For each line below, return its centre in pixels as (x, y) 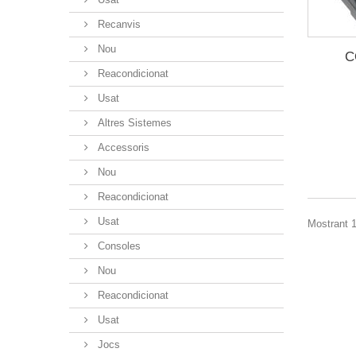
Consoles (118, 246)
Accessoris (122, 147)
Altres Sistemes (133, 122)
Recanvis (118, 24)
